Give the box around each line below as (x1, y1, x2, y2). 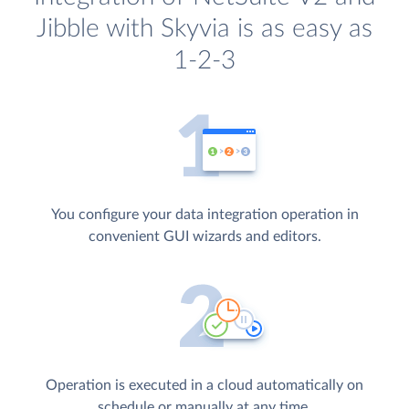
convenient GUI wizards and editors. (88, 229, 321, 245)
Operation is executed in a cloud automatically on (46, 377, 363, 393)
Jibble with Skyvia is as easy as (37, 16, 372, 43)
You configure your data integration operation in (50, 207, 359, 223)
